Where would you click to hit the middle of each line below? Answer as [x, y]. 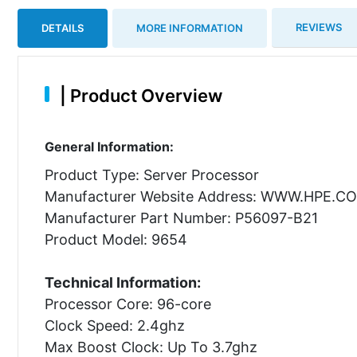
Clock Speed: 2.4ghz [114, 325]
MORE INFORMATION [190, 27]
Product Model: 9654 [116, 239]
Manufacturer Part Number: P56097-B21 [181, 218]
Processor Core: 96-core [127, 304]
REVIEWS [319, 27]
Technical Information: [122, 282]
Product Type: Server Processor [151, 175]
